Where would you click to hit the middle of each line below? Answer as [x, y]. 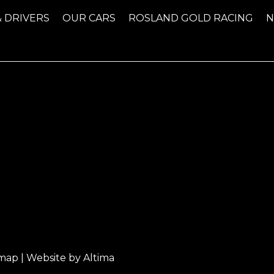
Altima [99, 258]
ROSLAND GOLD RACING [191, 18]
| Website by [51, 258]
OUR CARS [89, 18]
